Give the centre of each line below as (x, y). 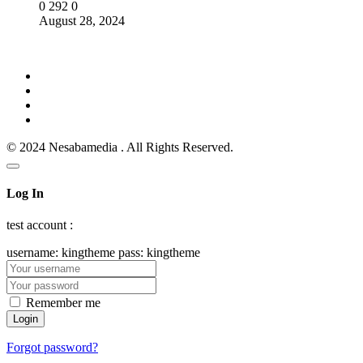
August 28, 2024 (82, 20)
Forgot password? (52, 348)
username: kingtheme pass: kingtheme (103, 253)
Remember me (63, 303)
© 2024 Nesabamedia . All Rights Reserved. (120, 147)
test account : (40, 225)
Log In (25, 193)
